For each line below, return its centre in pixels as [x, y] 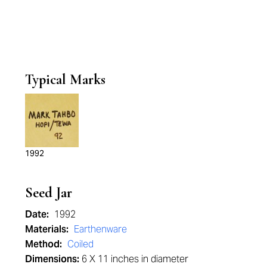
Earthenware [100, 229]
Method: [45, 244]
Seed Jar [49, 193]
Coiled [80, 244]
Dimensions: [52, 259]
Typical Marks [65, 80]
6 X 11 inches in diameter [134, 259]
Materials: [48, 229]
